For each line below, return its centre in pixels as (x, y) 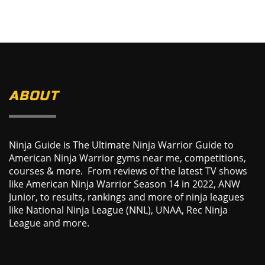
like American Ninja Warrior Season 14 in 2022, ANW (125, 184)
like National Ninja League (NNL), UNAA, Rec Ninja (118, 210)
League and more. (49, 223)
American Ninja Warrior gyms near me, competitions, (127, 158)
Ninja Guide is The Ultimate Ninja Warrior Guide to (121, 145)
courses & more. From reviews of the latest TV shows (128, 171)
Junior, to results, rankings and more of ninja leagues (127, 197)
